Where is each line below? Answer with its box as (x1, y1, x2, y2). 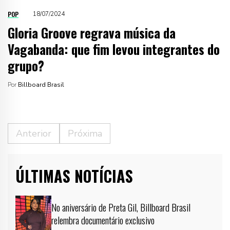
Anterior (16, 127, 51, 140)
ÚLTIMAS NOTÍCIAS (15, 164, 133, 187)
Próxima (68, 127, 102, 140)
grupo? (8, 55, 44, 75)
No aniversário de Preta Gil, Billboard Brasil (51, 199, 190, 214)
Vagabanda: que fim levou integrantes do (8, 39, 220, 59)
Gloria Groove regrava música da (8, 23, 176, 42)
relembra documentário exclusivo (51, 212, 155, 227)
